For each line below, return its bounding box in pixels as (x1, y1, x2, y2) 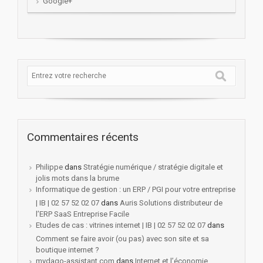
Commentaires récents (27, 130, 139, 144)
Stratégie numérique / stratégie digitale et (83, 162, 223, 171)
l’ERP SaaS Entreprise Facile (36, 209, 129, 218)
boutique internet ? (36, 245, 99, 254)
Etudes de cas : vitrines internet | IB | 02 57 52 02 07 (36, 220, 205, 230)
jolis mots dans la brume (36, 173, 119, 183)
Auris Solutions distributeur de (120, 198, 222, 207)
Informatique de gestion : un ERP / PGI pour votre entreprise (36, 184, 235, 194)
